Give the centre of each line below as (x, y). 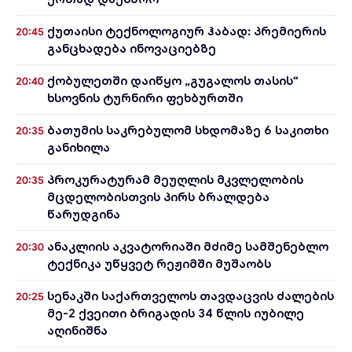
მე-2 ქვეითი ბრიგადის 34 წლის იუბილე (176, 313)
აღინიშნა (77, 330)
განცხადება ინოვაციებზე (132, 48)
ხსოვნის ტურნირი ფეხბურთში (145, 98)
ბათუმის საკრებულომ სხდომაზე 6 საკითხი (188, 130)
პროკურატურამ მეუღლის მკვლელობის (175, 180)
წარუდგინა (84, 214)
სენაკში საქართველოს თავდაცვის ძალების (191, 296)
